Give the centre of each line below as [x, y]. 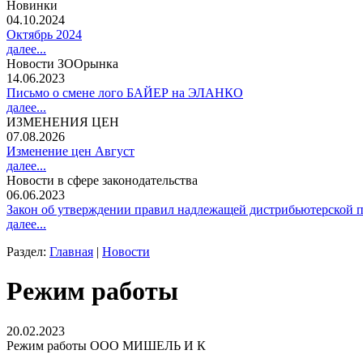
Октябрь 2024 [44, 34]
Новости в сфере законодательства [102, 180]
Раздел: [28, 252]
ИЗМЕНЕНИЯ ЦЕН [63, 122]
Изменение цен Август [70, 151]
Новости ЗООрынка [62, 64]
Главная [71, 252]
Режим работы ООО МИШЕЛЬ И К [106, 345]
